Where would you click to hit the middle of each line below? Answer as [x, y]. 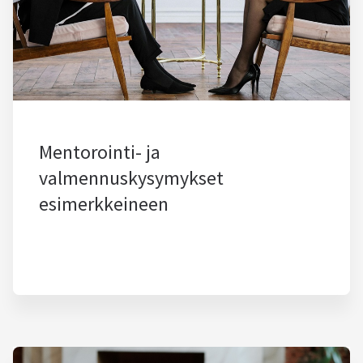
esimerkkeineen [104, 204]
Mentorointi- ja [100, 152]
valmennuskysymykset [131, 178]
